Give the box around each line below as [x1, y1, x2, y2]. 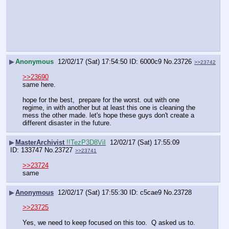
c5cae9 [140, 189, 162, 197]
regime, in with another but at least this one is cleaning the [22, 103, 195, 111]
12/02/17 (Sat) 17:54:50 [58, 58, 127, 66]
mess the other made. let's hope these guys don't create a [22, 111, 194, 119]
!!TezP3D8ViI [66, 139, 106, 147]
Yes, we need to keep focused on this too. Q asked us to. [22, 218, 195, 226]
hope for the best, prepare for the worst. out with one [22, 96, 179, 104]
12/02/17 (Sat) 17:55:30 [58, 189, 127, 197]
